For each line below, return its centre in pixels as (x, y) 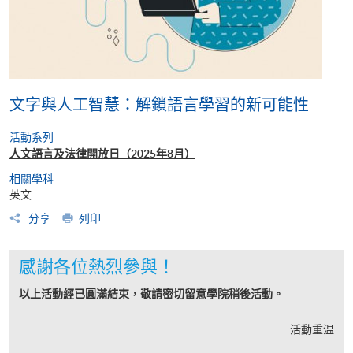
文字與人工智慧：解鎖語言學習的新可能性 (159, 104)
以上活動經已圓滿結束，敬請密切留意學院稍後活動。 (151, 294)
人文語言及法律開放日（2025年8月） (102, 153)
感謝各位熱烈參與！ (97, 266)
